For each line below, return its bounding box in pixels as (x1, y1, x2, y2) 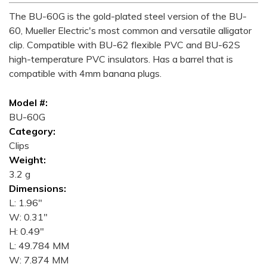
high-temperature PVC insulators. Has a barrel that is (9, 53, 233, 65)
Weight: (9, 154, 46, 166)
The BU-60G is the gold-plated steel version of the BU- (9, 10, 247, 22)
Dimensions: (9, 182, 66, 194)
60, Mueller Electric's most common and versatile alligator (9, 24, 252, 36)
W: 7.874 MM (9, 254, 69, 266)
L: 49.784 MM (9, 240, 69, 252)
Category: (9, 125, 55, 137)
